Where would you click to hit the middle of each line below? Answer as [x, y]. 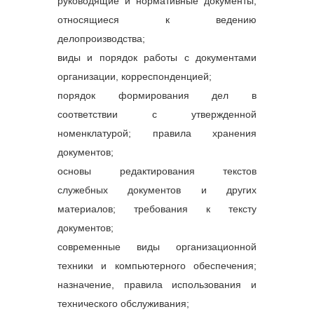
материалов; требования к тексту [157, 209]
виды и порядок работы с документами [157, 57]
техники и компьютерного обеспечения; [157, 265]
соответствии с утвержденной [157, 114]
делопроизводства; [101, 38]
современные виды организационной [157, 246]
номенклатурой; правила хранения [157, 133]
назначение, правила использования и [157, 284]
